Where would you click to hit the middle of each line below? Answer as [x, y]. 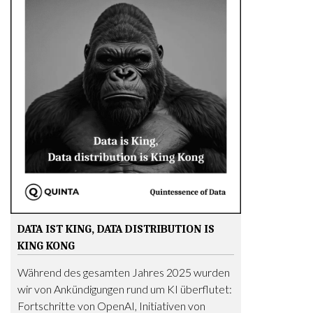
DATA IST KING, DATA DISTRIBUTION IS [116, 229]
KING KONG [46, 246]
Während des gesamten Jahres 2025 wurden [124, 272]
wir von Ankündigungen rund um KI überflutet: [125, 289]
